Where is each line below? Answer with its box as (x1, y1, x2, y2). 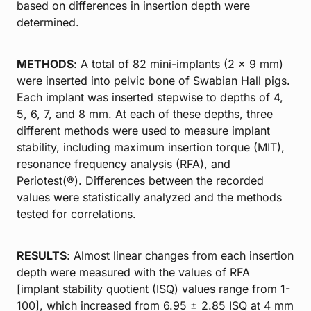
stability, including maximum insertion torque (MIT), (17, 140, 285, 154)
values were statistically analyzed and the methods (17, 190, 282, 204)
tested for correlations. (17, 206, 136, 221)
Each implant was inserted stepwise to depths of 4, (17, 90, 283, 104)
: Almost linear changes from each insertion (67, 248, 294, 262)
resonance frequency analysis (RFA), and (17, 156, 230, 171)
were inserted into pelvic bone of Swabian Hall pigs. (17, 73, 290, 87)
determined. (17, 15, 79, 29)
